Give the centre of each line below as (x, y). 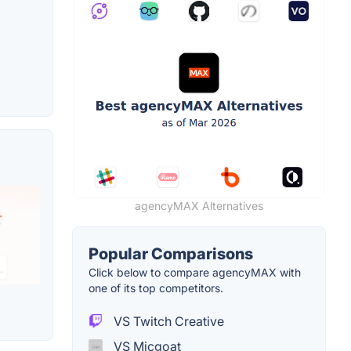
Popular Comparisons (171, 253)
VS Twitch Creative (167, 321)
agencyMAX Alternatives (199, 205)
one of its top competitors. (156, 288)
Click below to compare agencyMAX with (195, 272)
